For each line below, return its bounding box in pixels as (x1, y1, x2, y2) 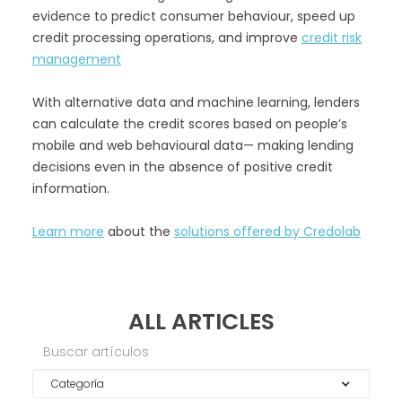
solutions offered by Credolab (174, 223, 361, 241)
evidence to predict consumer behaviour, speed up (32, 7, 355, 26)
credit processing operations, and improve (32, 29, 301, 48)
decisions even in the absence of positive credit (32, 158, 333, 177)
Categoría (51, 376, 104, 392)
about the (104, 223, 174, 241)
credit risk (301, 29, 362, 48)
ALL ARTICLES (127, 306, 275, 338)
